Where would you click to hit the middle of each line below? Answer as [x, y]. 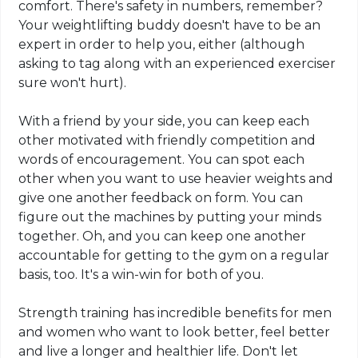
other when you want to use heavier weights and [176, 178]
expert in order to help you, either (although [162, 44]
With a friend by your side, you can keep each [164, 121]
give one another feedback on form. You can [161, 197]
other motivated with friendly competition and [167, 140]
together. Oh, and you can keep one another [163, 236]
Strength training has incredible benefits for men [175, 312]
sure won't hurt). [73, 82]
